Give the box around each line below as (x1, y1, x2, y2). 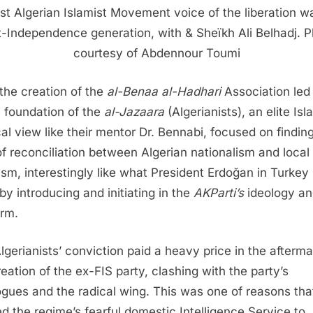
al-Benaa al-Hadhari (107, 84, 221, 99)
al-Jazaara (104, 104, 164, 119)
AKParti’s (194, 185, 247, 200)
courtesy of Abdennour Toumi (73, 46, 240, 61)
